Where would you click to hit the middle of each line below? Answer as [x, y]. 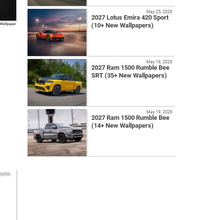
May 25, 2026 [159, 12]
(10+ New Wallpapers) [123, 26]
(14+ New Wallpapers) [123, 126]
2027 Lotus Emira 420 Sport [130, 18]
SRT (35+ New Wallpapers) [129, 76]
